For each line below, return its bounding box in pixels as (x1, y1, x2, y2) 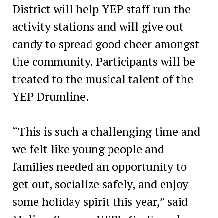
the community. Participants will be (12, 53, 195, 69)
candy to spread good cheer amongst (12, 36, 199, 52)
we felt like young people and (12, 141, 164, 157)
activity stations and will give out (12, 18, 183, 34)
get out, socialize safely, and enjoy (12, 176, 188, 192)
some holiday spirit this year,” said (12, 193, 188, 209)
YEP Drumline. (12, 88, 89, 104)
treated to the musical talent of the (12, 71, 193, 87)
